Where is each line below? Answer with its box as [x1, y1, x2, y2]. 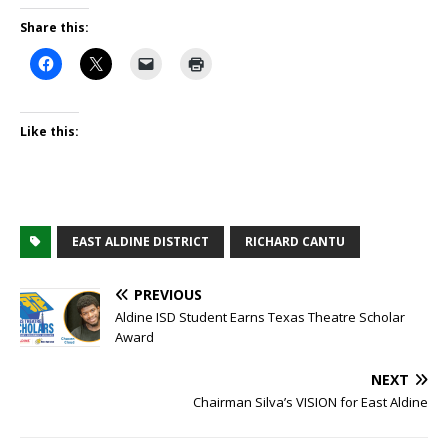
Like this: [20, 123, 79, 141]
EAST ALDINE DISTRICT [72, 233, 209, 251]
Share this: [20, 19, 89, 37]
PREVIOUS [134, 285, 202, 305]
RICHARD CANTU [245, 233, 345, 251]
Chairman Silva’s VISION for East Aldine [193, 393, 428, 412]
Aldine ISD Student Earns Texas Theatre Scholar [115, 308, 405, 327]
